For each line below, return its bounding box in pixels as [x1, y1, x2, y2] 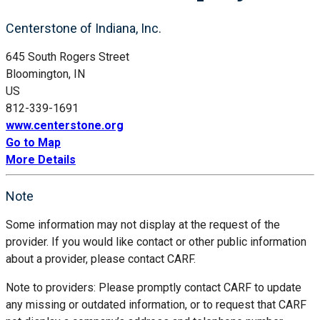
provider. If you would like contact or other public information [6, 234, 306, 249]
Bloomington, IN [6, 66, 85, 81]
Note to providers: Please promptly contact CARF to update [6, 280, 301, 294]
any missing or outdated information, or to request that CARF [6, 297, 306, 311]
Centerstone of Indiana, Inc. [6, 20, 161, 36]
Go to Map [6, 135, 61, 149]
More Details [6, 152, 76, 166]
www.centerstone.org [6, 118, 124, 132]
